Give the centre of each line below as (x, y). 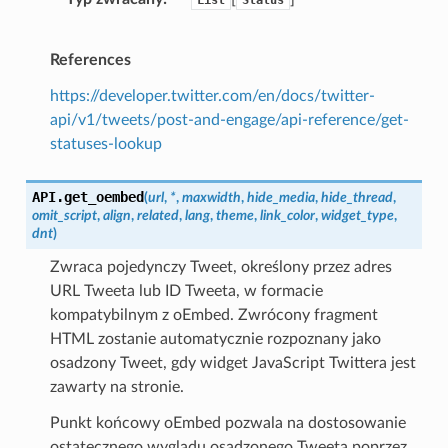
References (90, 59)
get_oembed (103, 196)
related (157, 215)
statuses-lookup (105, 143)
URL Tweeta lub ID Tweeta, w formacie (186, 290)
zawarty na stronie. (116, 386)
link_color (287, 215)
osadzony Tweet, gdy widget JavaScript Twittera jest (232, 362)
